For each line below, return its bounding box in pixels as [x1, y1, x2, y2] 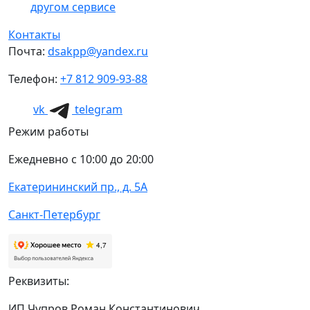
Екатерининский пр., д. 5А [8, 179, 147, 194]
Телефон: [8, 71, 60, 86]
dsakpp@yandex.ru [48, 43, 148, 59]
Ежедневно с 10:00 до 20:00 [8, 151, 154, 167]
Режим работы [8, 123, 89, 139]
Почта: [8, 43, 48, 59]
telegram [75, 102, 122, 118]
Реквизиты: [8, 273, 69, 289]
